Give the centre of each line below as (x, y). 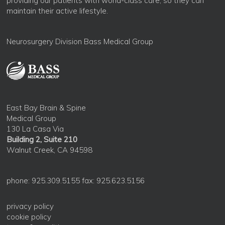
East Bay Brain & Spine (46, 108)
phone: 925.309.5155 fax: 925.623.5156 (76, 181)
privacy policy (30, 206)
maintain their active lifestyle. (58, 11)
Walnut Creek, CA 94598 (50, 150)
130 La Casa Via (35, 129)
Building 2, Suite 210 (42, 139)
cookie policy (29, 217)
